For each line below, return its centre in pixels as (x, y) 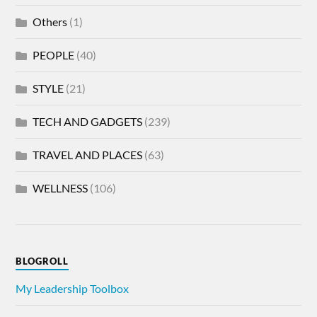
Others (50, 21)
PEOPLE (54, 54)
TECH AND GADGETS (88, 121)
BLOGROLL (42, 261)
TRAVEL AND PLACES (88, 154)
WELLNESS (60, 188)
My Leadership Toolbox (73, 288)
